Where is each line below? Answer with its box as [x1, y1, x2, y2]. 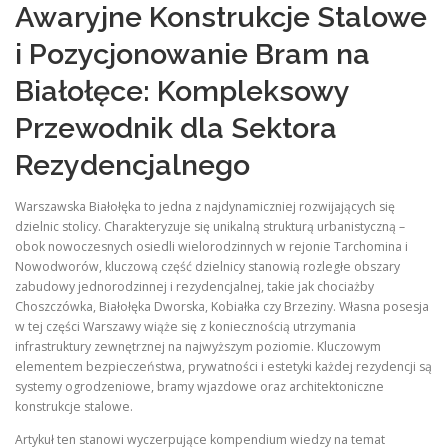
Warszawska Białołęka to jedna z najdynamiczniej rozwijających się [15, 197, 395, 215]
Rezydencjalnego [15, 147, 250, 182]
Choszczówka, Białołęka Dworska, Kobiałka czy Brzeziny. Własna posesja [15, 297, 429, 315]
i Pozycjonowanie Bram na [15, 36, 370, 71]
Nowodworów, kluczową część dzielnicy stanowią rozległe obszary [15, 257, 400, 275]
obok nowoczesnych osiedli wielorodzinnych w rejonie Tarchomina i [15, 237, 408, 255]
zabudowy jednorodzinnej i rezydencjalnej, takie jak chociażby [15, 277, 374, 295]
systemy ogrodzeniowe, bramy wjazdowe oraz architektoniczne [15, 377, 384, 395]
